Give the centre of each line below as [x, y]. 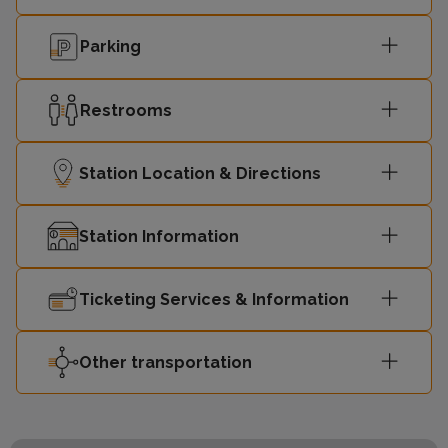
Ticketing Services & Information [214, 299]
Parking [110, 46]
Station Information [159, 236]
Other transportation [165, 362]
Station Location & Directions [200, 173]
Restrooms [126, 110]
